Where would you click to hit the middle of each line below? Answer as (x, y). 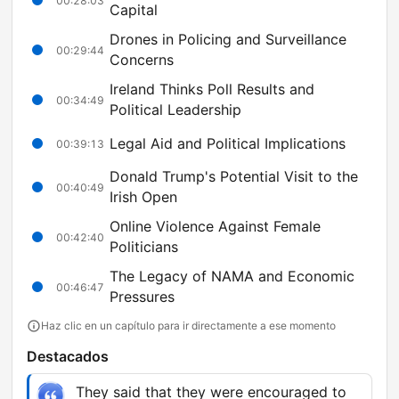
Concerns (142, 60)
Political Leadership (175, 110)
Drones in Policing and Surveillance (228, 40)
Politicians (144, 247)
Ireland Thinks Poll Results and (212, 90)
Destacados (68, 357)
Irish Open (143, 197)
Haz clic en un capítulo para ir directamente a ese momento (188, 326)
